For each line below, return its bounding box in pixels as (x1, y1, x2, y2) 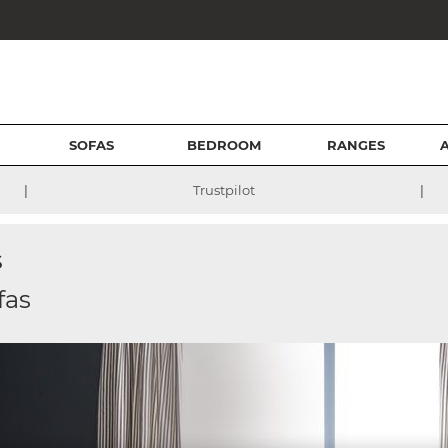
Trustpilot (193, 182, 255, 198)
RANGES (327, 137, 386, 153)
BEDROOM (186, 137, 261, 153)
